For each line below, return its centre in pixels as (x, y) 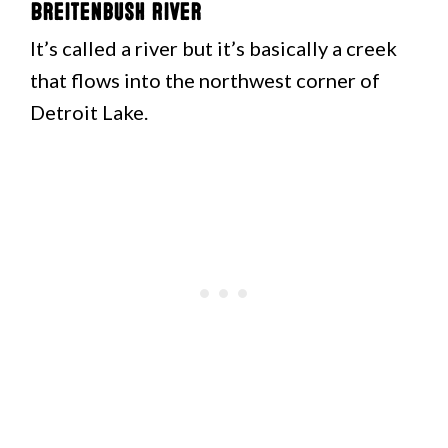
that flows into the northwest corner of (205, 80)
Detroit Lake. (89, 112)
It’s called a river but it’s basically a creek (213, 48)
